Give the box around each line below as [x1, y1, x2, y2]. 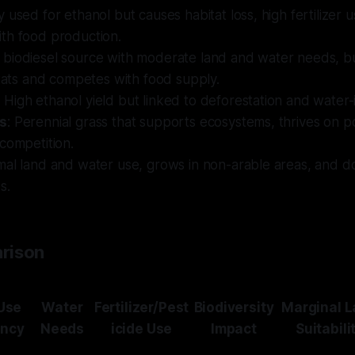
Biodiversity [193, 299, 274, 315]
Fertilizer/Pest [94, 299, 189, 315]
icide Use [110, 320, 173, 337]
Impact [211, 320, 257, 337]
